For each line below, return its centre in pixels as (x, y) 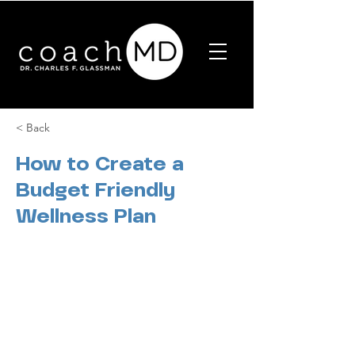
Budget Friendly (95, 190)
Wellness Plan (86, 216)
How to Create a (100, 164)
